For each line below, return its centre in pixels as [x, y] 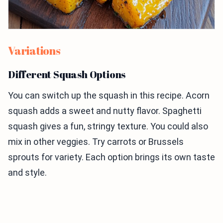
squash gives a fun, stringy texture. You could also [108, 126]
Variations [34, 51]
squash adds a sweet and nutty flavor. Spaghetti [105, 111]
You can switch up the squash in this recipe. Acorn [109, 96]
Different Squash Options [67, 75]
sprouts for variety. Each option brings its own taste [111, 157]
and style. [27, 173]
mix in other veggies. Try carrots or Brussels [96, 142]
